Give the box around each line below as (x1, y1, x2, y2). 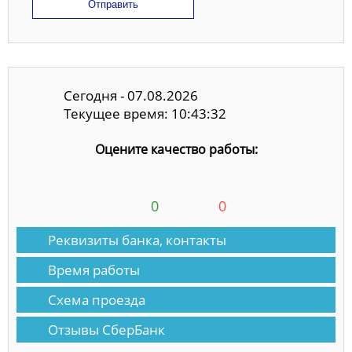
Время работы (48, 261, 140, 280)
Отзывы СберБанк (48, 321, 165, 339)
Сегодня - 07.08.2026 (64, 86, 198, 104)
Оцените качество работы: (94, 141, 258, 159)
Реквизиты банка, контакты (48, 231, 226, 250)
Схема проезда (48, 291, 145, 310)
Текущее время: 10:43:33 (64, 104, 226, 123)
